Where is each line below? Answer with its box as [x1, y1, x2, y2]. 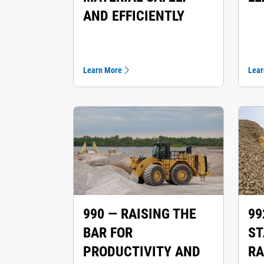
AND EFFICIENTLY [83, 8, 184, 24]
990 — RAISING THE [83, 206, 196, 222]
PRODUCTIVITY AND [83, 243, 200, 260]
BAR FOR [83, 225, 133, 241]
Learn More [83, 65, 122, 75]
